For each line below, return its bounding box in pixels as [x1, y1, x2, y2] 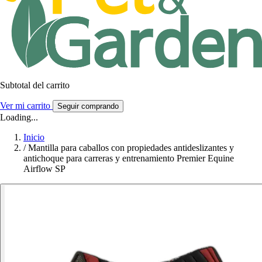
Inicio [23, 132, 44, 142]
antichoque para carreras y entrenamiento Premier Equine [23, 153, 234, 163]
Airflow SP [23, 163, 65, 174]
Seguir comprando [57, 101, 119, 111]
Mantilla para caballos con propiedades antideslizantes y [28, 142, 234, 153]
